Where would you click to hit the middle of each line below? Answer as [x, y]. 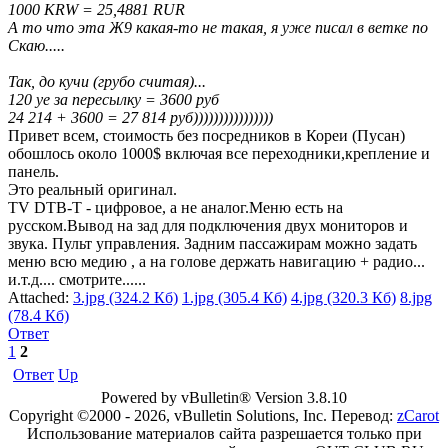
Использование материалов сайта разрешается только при [224, 433]
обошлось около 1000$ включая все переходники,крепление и [219, 153]
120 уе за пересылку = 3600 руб [113, 99]
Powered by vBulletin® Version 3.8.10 [224, 397]
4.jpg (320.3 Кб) [343, 297]
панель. [33, 171]
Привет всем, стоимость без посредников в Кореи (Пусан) [206, 135]
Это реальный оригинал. [92, 189]
